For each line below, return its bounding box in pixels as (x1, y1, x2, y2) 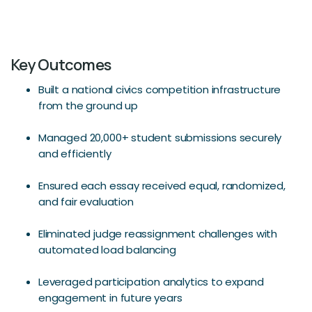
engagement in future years (38, 290, 182, 305)
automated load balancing (38, 242, 176, 257)
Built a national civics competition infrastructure (38, 82, 281, 97)
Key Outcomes (10, 54, 111, 75)
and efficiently (38, 146, 111, 161)
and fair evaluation (38, 194, 134, 209)
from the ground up (38, 98, 138, 113)
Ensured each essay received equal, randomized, (38, 178, 286, 193)
